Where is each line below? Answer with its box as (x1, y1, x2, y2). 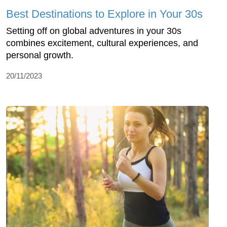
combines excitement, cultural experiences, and (6, 37, 198, 48)
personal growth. (6, 50, 76, 60)
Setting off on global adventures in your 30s (6, 25, 181, 36)
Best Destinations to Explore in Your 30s (6, 7, 203, 20)
